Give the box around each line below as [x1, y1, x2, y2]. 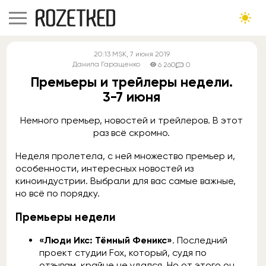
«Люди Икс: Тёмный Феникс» [39, 235, 172, 246]
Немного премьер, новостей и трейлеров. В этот [20, 115, 243, 126]
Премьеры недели [15, 210, 116, 224]
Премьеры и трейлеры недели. [30, 74, 233, 90]
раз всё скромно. [93, 127, 170, 138]
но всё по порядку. [15, 188, 102, 199]
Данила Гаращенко [72, 60, 141, 68]
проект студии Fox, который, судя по [39, 247, 207, 259]
